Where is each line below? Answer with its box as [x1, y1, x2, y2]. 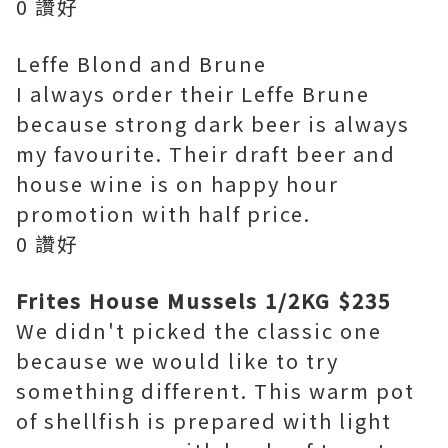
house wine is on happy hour [16, 169, 339, 199]
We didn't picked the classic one [16, 316, 382, 346]
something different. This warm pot [16, 376, 415, 406]
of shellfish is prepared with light [16, 406, 392, 436]
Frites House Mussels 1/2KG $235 [16, 286, 391, 316]
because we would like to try [16, 346, 339, 376]
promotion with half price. [16, 199, 311, 229]
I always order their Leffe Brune [16, 79, 370, 109]
